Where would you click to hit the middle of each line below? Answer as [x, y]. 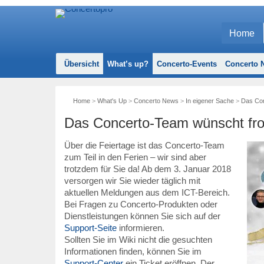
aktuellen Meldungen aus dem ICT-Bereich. [147, 192]
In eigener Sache [209, 101]
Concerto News [156, 101]
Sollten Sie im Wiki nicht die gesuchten [138, 240]
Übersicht [81, 64]
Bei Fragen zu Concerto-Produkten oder [141, 204]
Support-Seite [90, 228]
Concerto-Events [187, 64]
